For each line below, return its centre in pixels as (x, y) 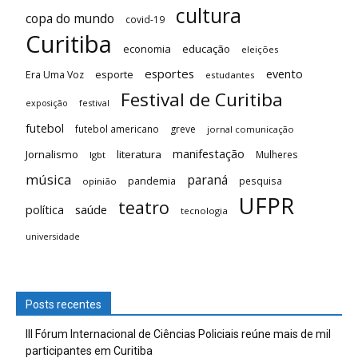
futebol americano (117, 129)
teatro (144, 207)
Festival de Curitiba (202, 99)
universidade (53, 237)
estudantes (230, 75)
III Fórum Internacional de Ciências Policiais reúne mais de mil (178, 334)
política (45, 210)
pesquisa (261, 181)
